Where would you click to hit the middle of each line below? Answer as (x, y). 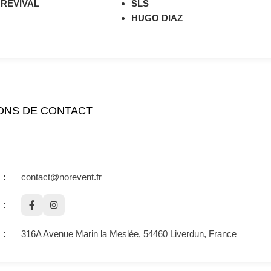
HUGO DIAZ (157, 18)
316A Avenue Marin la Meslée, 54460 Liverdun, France (129, 234)
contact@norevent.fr (61, 177)
